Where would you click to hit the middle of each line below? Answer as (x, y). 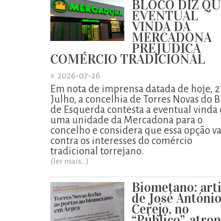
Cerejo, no (160, 209)
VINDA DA (161, 26)
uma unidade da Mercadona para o (127, 120)
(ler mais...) (70, 161)
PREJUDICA (166, 48)
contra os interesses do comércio (121, 141)
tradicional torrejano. (97, 151)
